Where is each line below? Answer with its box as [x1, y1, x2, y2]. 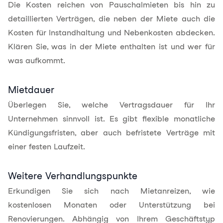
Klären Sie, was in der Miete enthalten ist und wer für [8, 42, 215, 51]
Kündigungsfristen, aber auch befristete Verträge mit [8, 128, 215, 137]
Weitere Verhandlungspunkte [8, 170, 137, 182]
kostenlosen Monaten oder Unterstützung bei [8, 200, 215, 210]
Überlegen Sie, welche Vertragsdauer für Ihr [8, 100, 215, 110]
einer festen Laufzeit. [8, 142, 85, 151]
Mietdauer [8, 84, 54, 96]
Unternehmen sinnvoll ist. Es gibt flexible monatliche [8, 114, 215, 123]
